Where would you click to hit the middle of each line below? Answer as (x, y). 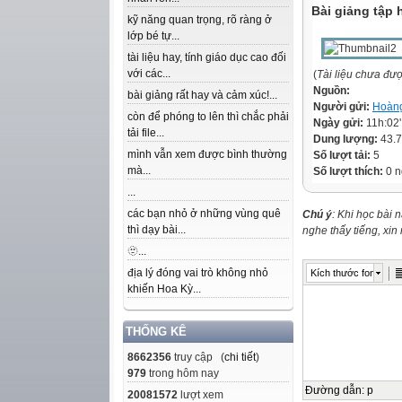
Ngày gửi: (340, 123)
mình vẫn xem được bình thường (207, 154)
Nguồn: (332, 91)
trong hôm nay (183, 373)
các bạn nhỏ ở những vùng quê (204, 214)
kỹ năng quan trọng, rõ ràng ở (200, 20)
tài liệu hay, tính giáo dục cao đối (207, 57)
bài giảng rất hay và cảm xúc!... (202, 95)
